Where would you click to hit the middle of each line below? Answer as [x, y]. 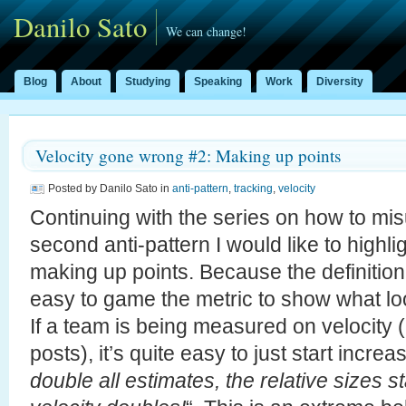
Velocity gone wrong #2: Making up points [188, 155]
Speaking [218, 82]
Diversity [340, 82]
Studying [148, 82]
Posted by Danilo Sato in [110, 188]
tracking [253, 188]
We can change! [206, 31]
